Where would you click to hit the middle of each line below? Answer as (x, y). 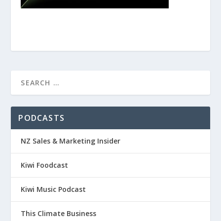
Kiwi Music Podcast (54, 189)
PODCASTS (42, 118)
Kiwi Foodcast (45, 165)
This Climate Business (59, 213)
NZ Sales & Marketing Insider (71, 141)
